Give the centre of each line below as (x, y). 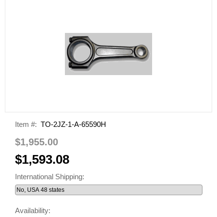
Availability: (32, 210)
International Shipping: (50, 176)
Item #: (26, 124)
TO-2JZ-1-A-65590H (73, 124)
